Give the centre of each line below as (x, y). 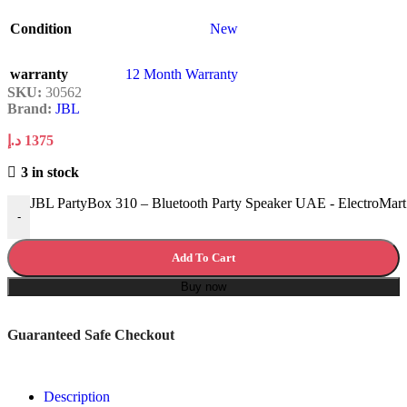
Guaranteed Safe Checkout (91, 334)
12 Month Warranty (182, 74)
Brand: (31, 108)
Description (77, 396)
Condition (41, 28)
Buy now (203, 286)
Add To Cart (203, 257)
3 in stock (50, 172)
